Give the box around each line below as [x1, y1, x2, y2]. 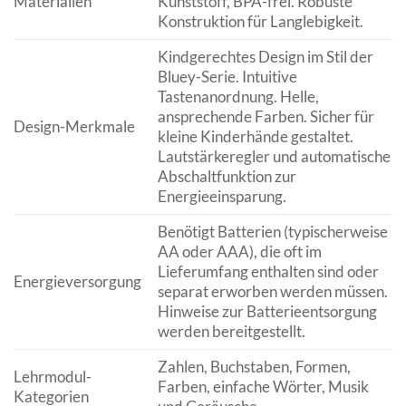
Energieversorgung [14, 272, 141, 292]
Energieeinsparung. [157, 187, 286, 207]
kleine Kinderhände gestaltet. [157, 127, 353, 147]
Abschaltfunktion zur [157, 167, 296, 187]
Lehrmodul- [14, 367, 92, 387]
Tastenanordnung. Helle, [157, 87, 319, 107]
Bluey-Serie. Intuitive [157, 67, 297, 87]
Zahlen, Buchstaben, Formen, [157, 357, 351, 377]
